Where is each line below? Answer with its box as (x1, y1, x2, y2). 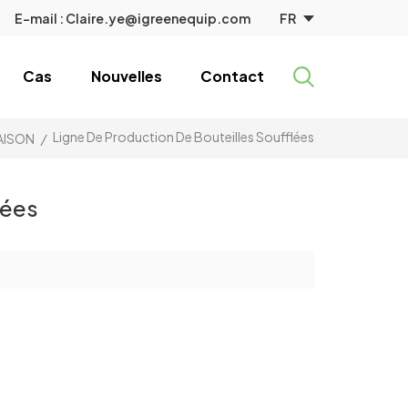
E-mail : (15, 10, 66, 26)
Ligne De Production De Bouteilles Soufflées (52, 128, 314, 146)
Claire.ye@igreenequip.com (66, 10, 251, 26)
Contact (200, 66, 265, 86)
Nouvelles (90, 66, 162, 86)
